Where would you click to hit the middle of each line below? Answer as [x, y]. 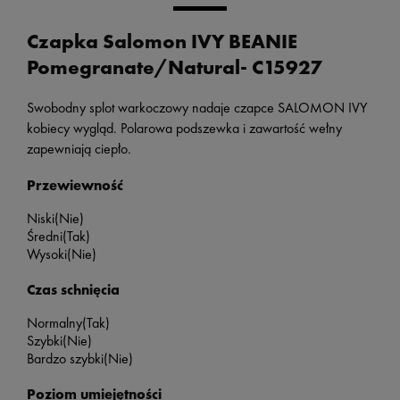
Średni [45, 237]
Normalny [54, 323]
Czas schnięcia [73, 289]
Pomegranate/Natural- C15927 [175, 68]
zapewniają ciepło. [79, 149]
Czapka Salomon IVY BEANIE [162, 42]
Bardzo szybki [65, 359]
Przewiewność [75, 185]
